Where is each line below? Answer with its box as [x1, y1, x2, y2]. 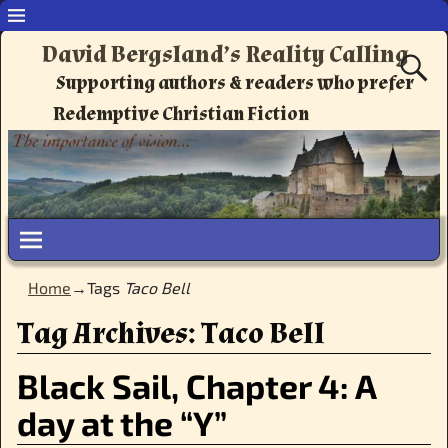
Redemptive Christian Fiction [53, 101, 310, 127]
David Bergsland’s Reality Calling [41, 39, 409, 71]
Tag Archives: [16, 313, 201, 353]
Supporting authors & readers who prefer [56, 70, 415, 96]
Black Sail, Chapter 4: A [16, 364, 376, 406]
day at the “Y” [16, 401, 227, 443]
